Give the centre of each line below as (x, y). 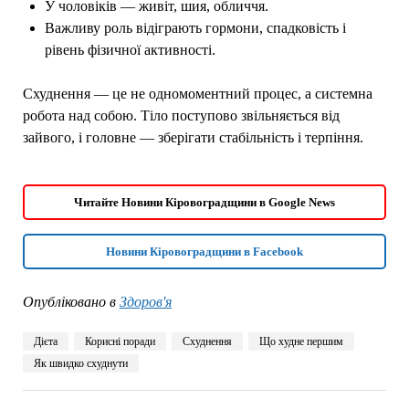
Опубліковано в (69, 302)
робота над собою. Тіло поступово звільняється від (181, 116)
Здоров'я (145, 302)
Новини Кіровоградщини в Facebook (204, 252)
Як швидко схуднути (80, 364)
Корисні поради (120, 342)
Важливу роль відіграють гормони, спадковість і (195, 28)
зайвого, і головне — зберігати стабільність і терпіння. (193, 138)
